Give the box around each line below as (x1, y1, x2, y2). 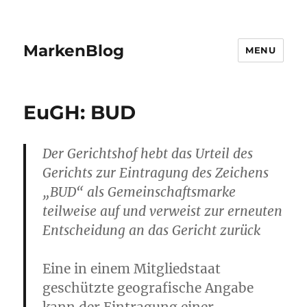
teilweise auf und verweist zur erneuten (42, 203, 283, 219)
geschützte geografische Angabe (42, 280, 254, 296)
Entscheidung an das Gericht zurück (42, 222, 261, 238)
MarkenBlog (23, 40, 125, 60)
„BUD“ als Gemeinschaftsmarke (42, 184, 236, 200)
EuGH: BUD (23, 101, 136, 124)
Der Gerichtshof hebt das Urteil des (42, 145, 254, 162)
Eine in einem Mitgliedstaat (42, 260, 221, 277)
